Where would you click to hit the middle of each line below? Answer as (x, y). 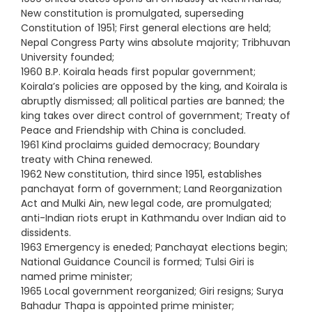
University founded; (68, 57)
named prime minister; (77, 276)
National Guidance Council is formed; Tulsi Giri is (138, 262)
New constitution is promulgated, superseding (132, 13)
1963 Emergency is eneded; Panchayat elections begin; (154, 247)
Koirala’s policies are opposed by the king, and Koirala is (154, 86)
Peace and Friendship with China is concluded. (133, 130)
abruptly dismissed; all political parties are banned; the (153, 101)
